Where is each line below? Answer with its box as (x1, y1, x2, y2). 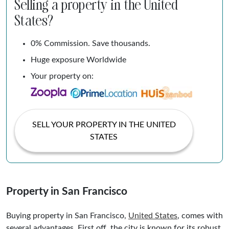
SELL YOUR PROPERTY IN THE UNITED (32, 120, 176, 129)
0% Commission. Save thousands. (31, 39, 150, 48)
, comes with (177, 211, 223, 220)
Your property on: (31, 72, 94, 80)
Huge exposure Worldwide (31, 55, 126, 64)
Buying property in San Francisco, (6, 211, 128, 220)
